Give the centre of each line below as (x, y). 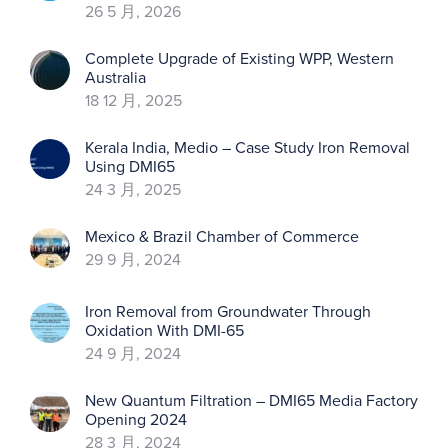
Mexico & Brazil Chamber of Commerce (222, 237)
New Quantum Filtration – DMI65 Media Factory (251, 401)
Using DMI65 (130, 167)
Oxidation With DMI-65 (164, 331)
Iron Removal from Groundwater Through (228, 312)
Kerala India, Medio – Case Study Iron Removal (247, 148)
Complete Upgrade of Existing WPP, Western (239, 59)
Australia (115, 78)
